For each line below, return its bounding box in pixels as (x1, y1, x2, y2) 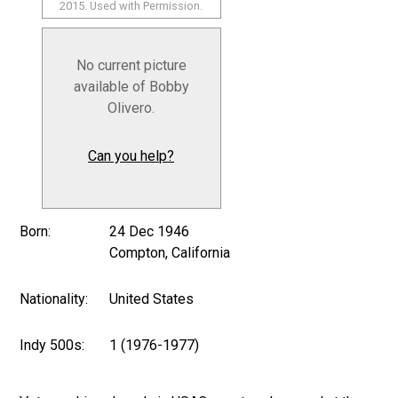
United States (109, 290, 195, 307)
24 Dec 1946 (109, 222, 190, 240)
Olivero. (107, 99, 155, 116)
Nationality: (20, 290, 89, 307)
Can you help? (88, 147, 175, 164)
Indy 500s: (20, 336, 85, 354)
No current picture (76, 56, 187, 74)
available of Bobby (73, 77, 189, 95)
